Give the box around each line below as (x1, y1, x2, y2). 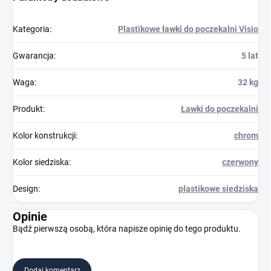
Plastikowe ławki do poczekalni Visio (118, 24, 258, 34)
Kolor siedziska (13, 157, 69, 168)
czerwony (222, 157, 258, 168)
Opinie (13, 209, 47, 224)
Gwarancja (13, 51, 54, 61)
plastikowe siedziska (178, 184, 258, 194)
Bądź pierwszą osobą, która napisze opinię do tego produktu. (13, 224, 241, 234)
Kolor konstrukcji (13, 131, 76, 141)
